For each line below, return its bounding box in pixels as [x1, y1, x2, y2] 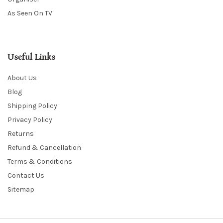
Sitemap [7, 185, 34, 194]
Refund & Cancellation [7, 143, 81, 152]
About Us [7, 74, 37, 83]
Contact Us [7, 171, 44, 180]
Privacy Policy [7, 115, 52, 124]
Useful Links [7, 52, 55, 64]
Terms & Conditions [7, 157, 72, 166]
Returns [7, 129, 34, 138]
